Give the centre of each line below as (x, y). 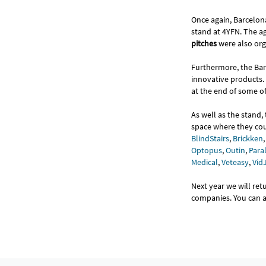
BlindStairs (210, 138)
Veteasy (235, 162)
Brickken (248, 138)
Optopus (207, 150)
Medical (205, 162)
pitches (204, 43)
